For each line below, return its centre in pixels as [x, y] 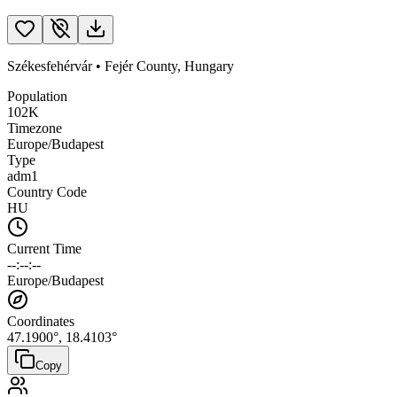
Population [37, 96]
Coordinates [41, 321]
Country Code [47, 191]
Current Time [44, 248]
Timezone [35, 128]
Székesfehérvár [50, 66]
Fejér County [141, 66]
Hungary [209, 66]
